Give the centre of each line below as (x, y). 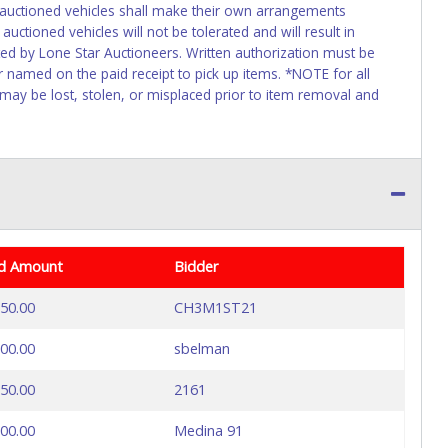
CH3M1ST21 (215, 308)
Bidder (196, 267)
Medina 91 (208, 431)
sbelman (202, 349)
